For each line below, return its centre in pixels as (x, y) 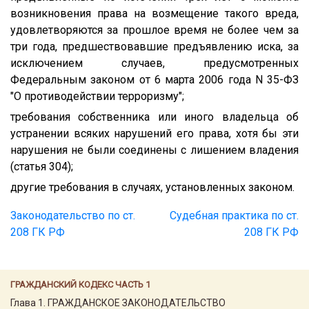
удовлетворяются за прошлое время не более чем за (154, 30)
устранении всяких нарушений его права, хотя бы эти (154, 133)
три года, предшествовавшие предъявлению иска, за (154, 46)
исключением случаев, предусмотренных (154, 63)
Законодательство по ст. (73, 215)
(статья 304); (42, 166)
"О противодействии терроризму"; (97, 96)
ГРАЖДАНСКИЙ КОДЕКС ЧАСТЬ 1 (80, 284)
